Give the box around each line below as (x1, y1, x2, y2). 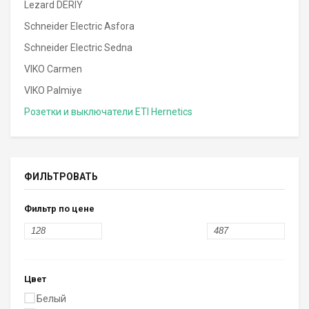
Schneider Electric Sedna (24, 42, 132, 53)
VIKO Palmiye (24, 85, 82, 96)
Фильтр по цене (24, 203, 94, 214)
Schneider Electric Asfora (24, 21, 134, 32)
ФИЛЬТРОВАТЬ (24, 171, 98, 182)
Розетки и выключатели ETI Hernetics (24, 106, 192, 117)
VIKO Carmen (24, 63, 82, 74)
